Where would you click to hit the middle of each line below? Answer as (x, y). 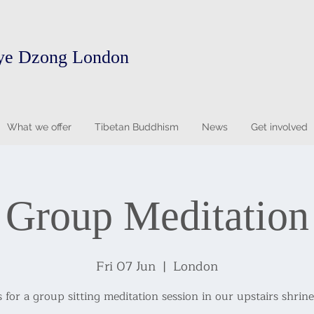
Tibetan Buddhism (136, 127)
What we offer (39, 127)
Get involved (279, 127)
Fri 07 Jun (126, 266)
